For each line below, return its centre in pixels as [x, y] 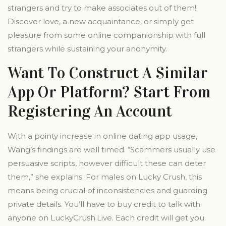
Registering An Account [90, 111]
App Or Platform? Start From [109, 92]
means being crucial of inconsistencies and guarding [107, 190]
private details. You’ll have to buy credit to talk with [104, 204]
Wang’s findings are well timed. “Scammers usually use [111, 150]
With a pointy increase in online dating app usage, [102, 136]
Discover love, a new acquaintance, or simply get [101, 21]
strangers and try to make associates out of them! [102, 8]
